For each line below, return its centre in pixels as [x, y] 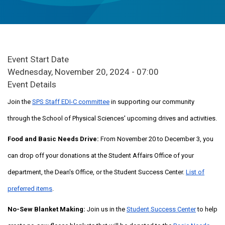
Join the [20, 101]
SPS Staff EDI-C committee [71, 101]
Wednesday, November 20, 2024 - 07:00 [83, 72]
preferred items [30, 188]
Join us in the [107, 209]
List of [195, 172]
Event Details [32, 84]
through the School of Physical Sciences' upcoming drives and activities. [112, 118]
